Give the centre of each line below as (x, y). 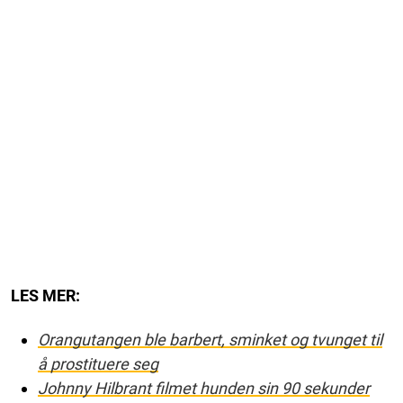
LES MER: (45, 295)
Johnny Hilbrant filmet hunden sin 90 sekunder (204, 388)
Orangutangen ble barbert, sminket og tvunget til (210, 339)
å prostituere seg (98, 363)
